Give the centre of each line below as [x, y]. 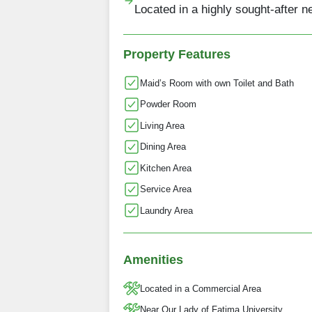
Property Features [177, 55]
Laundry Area [166, 210]
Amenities [153, 260]
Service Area [166, 189]
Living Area [162, 125]
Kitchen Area [166, 168]
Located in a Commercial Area [201, 288]
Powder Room [168, 104]
